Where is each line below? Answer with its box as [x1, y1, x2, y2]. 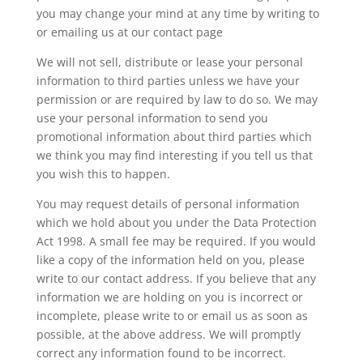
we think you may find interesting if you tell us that [36, 147, 313, 163]
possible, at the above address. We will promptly [36, 326, 301, 342]
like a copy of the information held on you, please [36, 251, 305, 267]
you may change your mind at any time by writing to [36, 5, 319, 21]
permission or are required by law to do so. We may [36, 91, 318, 107]
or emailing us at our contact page [36, 23, 223, 40]
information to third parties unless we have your [36, 72, 300, 88]
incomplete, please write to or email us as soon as [36, 307, 308, 323]
